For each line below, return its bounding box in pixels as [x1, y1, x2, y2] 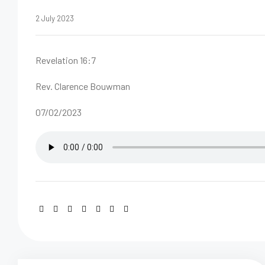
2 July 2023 [35, 14, 74, 23]
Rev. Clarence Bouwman [35, 80, 130, 92]
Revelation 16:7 [35, 54, 96, 66]
